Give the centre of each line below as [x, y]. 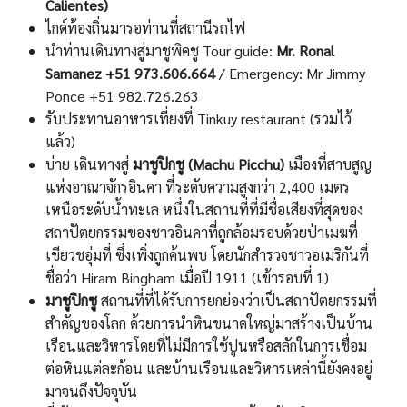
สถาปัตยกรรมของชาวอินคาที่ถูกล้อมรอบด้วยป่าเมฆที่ [202, 233]
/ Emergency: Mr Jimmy [290, 74]
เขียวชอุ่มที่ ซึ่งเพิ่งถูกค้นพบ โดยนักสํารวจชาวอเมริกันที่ [207, 255]
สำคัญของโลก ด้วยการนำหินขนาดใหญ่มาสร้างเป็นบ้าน [209, 323]
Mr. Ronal [305, 51]
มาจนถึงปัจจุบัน [91, 392]
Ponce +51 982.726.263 [122, 96]
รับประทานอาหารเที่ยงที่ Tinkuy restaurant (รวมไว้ [199, 119]
